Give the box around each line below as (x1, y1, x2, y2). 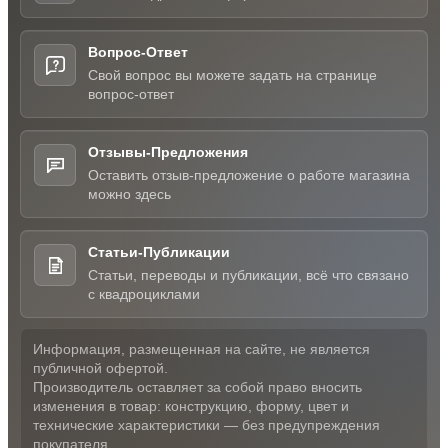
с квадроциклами (88, 286, 200, 302)
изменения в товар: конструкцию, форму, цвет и (33, 398, 349, 414)
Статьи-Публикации (88, 244, 230, 260)
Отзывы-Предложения (88, 144, 248, 160)
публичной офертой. (33, 360, 168, 376)
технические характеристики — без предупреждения (33, 417, 380, 433)
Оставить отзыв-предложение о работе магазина (88, 167, 410, 183)
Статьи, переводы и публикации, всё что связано (88, 267, 409, 283)
